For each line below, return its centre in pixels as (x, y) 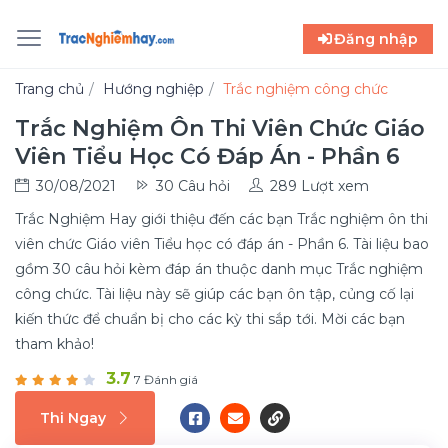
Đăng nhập (376, 38)
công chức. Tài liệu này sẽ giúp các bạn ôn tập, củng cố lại (214, 294)
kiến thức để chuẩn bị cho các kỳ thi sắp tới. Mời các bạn (210, 319)
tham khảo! (54, 344)
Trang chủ (49, 89)
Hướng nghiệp (153, 89)
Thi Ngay (73, 417)
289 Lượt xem (319, 186)
